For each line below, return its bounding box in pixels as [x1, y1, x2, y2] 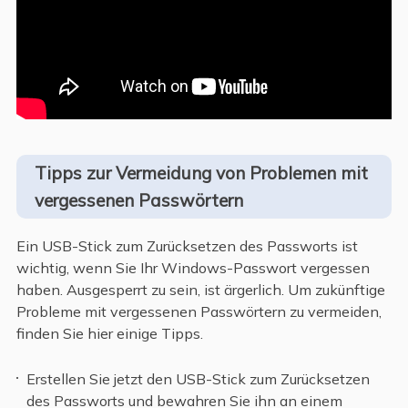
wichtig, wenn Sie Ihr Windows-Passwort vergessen [15, 259, 370, 278]
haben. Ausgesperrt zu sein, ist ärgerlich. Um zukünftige [15, 280, 385, 300]
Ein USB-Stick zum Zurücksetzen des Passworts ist [15, 237, 358, 256]
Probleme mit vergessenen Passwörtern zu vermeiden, [15, 302, 382, 321]
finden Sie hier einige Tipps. [15, 324, 203, 343]
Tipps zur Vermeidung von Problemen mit [34, 162, 368, 185]
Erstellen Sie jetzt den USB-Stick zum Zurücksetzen [26, 370, 371, 389]
